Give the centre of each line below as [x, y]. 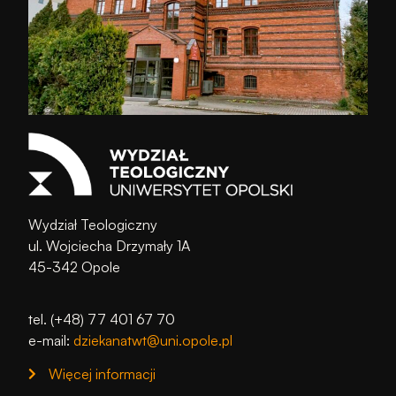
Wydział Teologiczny [93, 225]
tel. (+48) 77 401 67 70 [102, 319]
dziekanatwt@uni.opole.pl [153, 340]
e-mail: [51, 340]
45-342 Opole [75, 267]
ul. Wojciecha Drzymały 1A [110, 246]
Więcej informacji [102, 373]
